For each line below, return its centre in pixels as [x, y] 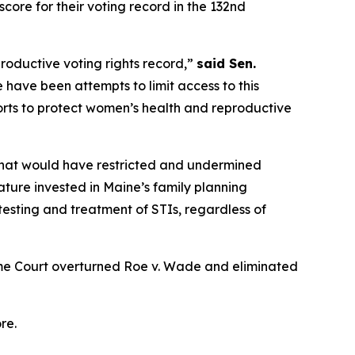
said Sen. [226, 64]
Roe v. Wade [162, 267]
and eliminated [250, 267]
